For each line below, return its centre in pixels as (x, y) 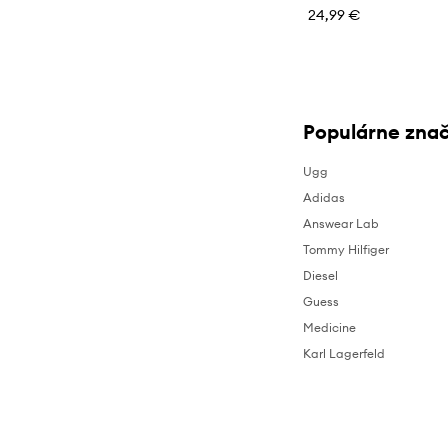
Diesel (321, 276)
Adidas (324, 198)
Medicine (330, 328)
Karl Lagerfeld (344, 354)
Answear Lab (341, 224)
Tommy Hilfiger (346, 250)
